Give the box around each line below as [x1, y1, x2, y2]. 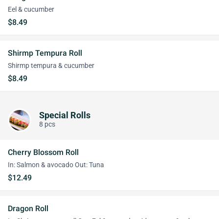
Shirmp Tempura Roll [8, 48, 82, 58]
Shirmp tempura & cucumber [8, 62, 94, 70]
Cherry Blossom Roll [8, 148, 79, 157]
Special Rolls [39, 110, 90, 120]
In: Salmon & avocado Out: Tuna [8, 161, 104, 169]
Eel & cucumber [8, 5, 54, 14]
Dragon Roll [8, 204, 48, 213]
